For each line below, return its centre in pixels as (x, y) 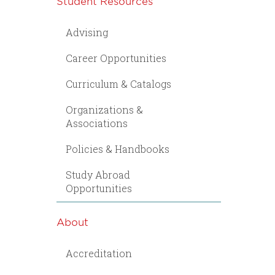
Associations (97, 123)
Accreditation (99, 253)
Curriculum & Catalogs (118, 84)
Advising (87, 32)
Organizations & (104, 110)
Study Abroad (98, 175)
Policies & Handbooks (118, 149)
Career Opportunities (116, 58)
